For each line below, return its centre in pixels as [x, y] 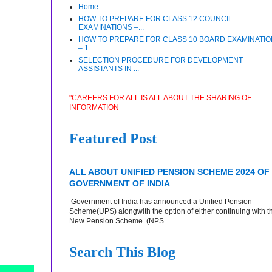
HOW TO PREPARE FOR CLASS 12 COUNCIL [155, 19]
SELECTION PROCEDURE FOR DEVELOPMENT [161, 60]
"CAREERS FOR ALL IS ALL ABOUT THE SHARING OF [160, 97]
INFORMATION [94, 107]
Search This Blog [122, 252]
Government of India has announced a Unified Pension [161, 201]
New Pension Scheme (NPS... [119, 221]
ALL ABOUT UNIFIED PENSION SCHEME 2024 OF [169, 172]
